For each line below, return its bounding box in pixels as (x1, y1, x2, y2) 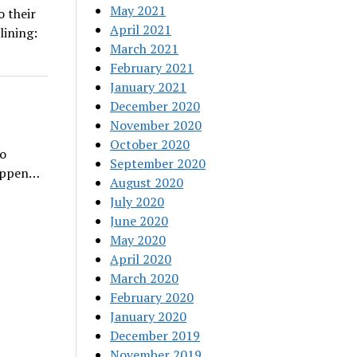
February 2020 (110, 288, 194, 306)
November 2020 (110, 116, 202, 134)
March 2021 (110, 40, 179, 57)
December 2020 (110, 97, 201, 115)
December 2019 (110, 327, 201, 344)
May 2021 (110, 2, 167, 19)
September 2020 (110, 155, 206, 172)
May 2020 (110, 231, 167, 249)
